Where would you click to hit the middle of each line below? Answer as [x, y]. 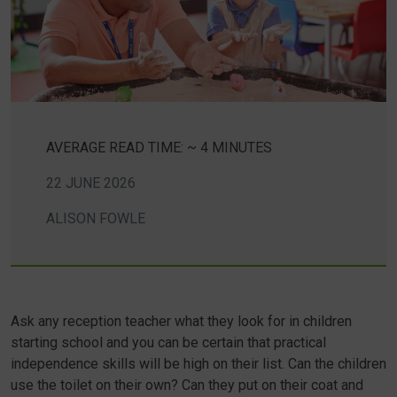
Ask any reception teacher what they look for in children [181, 321]
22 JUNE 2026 [91, 183]
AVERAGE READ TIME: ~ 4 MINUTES [159, 148]
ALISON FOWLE [96, 218]
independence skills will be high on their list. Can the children [198, 364]
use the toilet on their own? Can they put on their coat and [187, 385]
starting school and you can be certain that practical [168, 343]
